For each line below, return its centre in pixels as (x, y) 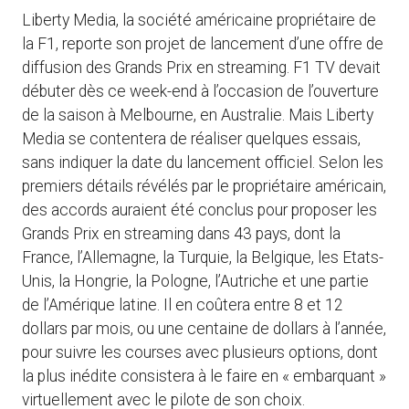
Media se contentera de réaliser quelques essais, (191, 139)
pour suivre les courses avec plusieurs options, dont (200, 353)
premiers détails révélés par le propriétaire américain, (204, 187)
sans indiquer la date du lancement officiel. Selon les (203, 163)
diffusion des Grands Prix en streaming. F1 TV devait (201, 68)
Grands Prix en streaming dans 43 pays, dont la (181, 234)
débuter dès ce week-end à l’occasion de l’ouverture (200, 92)
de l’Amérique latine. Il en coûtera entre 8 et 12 (183, 305)
